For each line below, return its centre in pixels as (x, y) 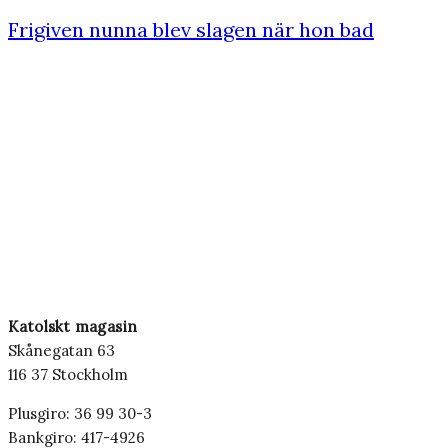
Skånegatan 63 (61, 351)
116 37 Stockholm (68, 375)
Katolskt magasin (73, 327)
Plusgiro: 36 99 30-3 (80, 414)
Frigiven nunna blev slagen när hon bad (191, 30)
